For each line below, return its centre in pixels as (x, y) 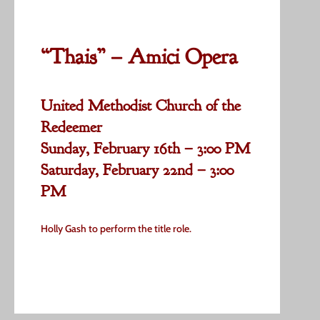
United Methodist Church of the (141, 105)
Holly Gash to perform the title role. (116, 229)
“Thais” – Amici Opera (140, 57)
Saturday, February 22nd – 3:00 (137, 170)
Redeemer (72, 127)
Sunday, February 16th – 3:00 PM (146, 148)
